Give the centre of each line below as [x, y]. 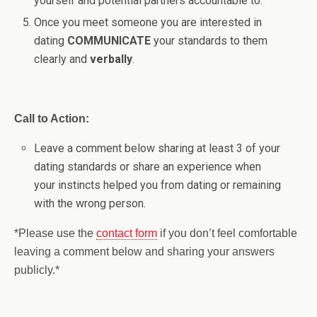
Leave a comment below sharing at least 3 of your [157, 148]
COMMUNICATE [109, 40]
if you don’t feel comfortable [227, 233]
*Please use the [55, 233]
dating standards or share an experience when [148, 166]
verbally [111, 59]
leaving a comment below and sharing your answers [144, 251]
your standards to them [209, 40]
